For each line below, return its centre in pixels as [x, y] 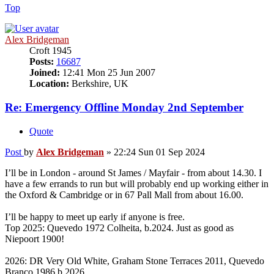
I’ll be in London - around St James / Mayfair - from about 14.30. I [133, 172]
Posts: [42, 62]
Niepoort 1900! [35, 239]
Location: [49, 84]
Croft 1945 [50, 51]
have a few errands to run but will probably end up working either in [137, 183]
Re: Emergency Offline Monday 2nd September [124, 108]
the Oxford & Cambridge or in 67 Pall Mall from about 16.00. [124, 194]
